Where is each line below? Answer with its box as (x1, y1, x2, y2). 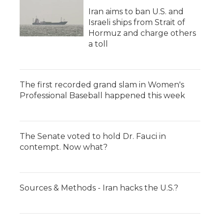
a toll (88, 39, 108, 49)
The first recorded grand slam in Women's (20, 80, 184, 89)
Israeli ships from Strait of (88, 18, 185, 27)
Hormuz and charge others (88, 28, 196, 38)
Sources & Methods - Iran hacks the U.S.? (20, 183, 178, 192)
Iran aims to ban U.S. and (88, 7, 184, 16)
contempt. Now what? (20, 142, 108, 152)
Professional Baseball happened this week (20, 91, 185, 100)
